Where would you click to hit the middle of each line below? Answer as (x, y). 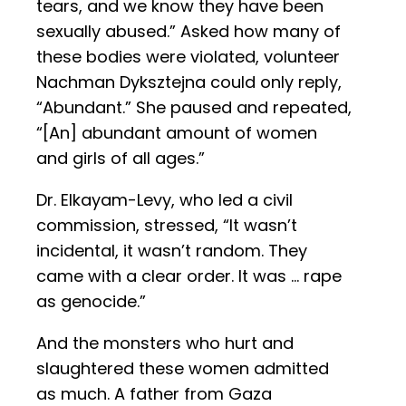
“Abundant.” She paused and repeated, (194, 108)
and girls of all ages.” (121, 159)
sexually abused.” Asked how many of (188, 32)
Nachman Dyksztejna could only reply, (189, 82)
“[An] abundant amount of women (177, 133)
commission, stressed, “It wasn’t (167, 226)
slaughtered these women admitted (183, 369)
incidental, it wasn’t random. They (172, 251)
